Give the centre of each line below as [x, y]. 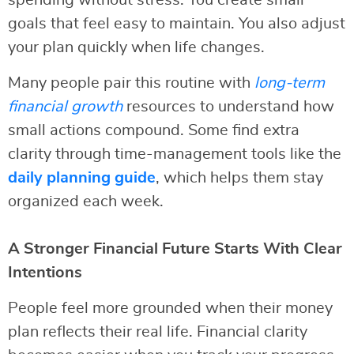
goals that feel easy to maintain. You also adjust [177, 24]
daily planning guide [82, 178]
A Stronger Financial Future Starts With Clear [175, 249]
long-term [290, 83]
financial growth [65, 107]
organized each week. [86, 202]
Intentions [45, 273]
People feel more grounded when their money [170, 309]
